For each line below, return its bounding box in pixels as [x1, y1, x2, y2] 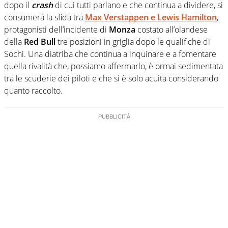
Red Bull [24, 36, 55, 47]
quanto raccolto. [4, 84, 63, 96]
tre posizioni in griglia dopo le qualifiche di [55, 36, 210, 47]
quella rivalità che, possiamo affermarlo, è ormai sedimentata [4, 60, 223, 72]
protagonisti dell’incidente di [4, 23, 109, 35]
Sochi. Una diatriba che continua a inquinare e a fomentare [4, 48, 216, 60]
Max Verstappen [85, 11, 149, 23]
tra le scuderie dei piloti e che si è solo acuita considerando [4, 72, 218, 84]
